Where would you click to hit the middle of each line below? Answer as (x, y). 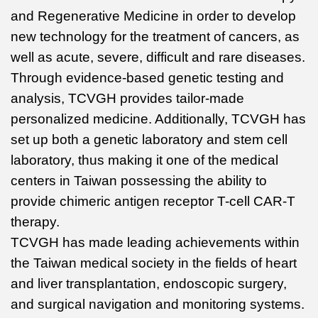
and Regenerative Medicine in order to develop (153, 16)
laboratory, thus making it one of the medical (144, 160)
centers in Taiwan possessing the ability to (139, 180)
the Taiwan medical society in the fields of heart (154, 263)
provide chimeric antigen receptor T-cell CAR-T (153, 201)
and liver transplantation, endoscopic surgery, (149, 283)
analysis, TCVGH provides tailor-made (127, 98)
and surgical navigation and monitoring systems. (158, 304)
